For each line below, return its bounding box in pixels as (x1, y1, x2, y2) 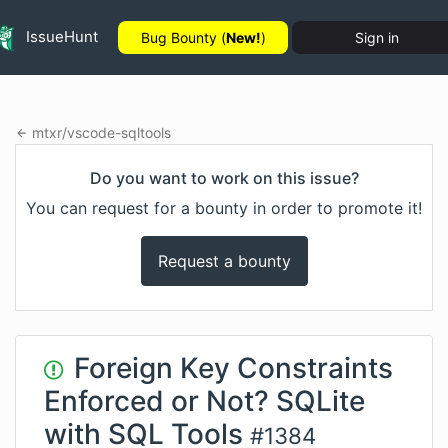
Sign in (355, 29, 399, 46)
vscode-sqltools (66, 124, 171, 141)
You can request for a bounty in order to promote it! (26, 198, 422, 218)
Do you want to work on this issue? (89, 168, 359, 188)
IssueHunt (22, 26, 98, 46)
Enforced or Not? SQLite (44, 384, 365, 418)
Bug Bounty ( (140, 29, 226, 46)
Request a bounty (157, 251, 291, 271)
